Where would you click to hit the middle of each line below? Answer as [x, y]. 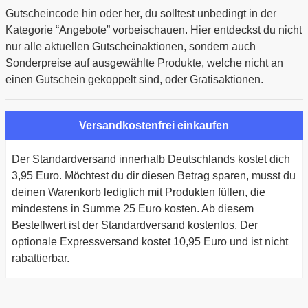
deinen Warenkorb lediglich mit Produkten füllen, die [138, 192]
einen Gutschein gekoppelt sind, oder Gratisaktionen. [134, 80]
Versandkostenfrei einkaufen [154, 126]
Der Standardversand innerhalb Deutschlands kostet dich [151, 159]
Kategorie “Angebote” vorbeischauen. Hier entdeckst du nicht [153, 30]
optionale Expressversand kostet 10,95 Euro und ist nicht [150, 242]
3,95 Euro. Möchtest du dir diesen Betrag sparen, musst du [153, 176]
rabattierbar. [40, 258]
